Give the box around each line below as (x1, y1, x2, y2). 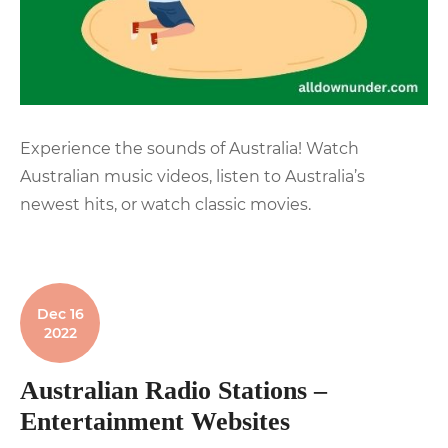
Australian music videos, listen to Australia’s (20, 166, 365, 186)
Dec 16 (36, 304, 84, 323)
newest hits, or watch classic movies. (20, 194, 311, 214)
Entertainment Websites (20, 406, 290, 436)
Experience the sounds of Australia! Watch (20, 138, 359, 158)
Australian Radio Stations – (20, 375, 327, 405)
